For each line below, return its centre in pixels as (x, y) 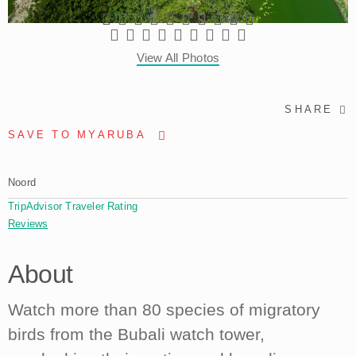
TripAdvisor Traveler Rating (73, 206)
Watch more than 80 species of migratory (164, 310)
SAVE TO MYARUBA (77, 135)
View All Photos (178, 57)
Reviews (28, 224)
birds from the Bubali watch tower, (136, 335)
